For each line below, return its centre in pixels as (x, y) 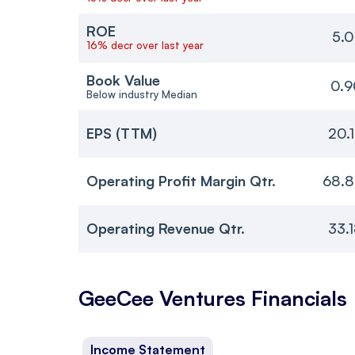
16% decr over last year (145, 45)
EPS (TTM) (122, 134)
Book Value (123, 80)
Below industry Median (142, 94)
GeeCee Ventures (162, 298)
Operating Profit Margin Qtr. (181, 181)
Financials (299, 298)
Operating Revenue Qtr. (166, 229)
